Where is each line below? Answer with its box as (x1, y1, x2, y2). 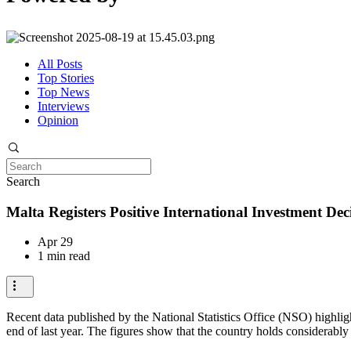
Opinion (38, 114, 78, 127)
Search (6, 175, 40, 188)
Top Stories (38, 71, 94, 85)
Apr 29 (38, 235, 73, 249)
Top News (38, 85, 89, 99)
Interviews (38, 100, 89, 113)
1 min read (38, 249, 90, 263)
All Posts (38, 57, 82, 71)
